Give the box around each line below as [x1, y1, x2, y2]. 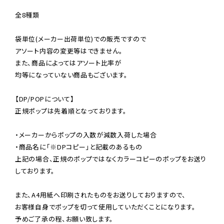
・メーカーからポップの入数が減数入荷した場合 [15, 129, 157, 139]
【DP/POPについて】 [15, 93, 74, 103]
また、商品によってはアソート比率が [15, 57, 121, 67]
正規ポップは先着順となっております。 [15, 105, 127, 115]
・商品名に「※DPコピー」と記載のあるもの [15, 141, 142, 151]
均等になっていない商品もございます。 [15, 69, 128, 79]
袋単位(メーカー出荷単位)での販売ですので [15, 33, 146, 43]
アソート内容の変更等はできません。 [15, 45, 123, 55]
